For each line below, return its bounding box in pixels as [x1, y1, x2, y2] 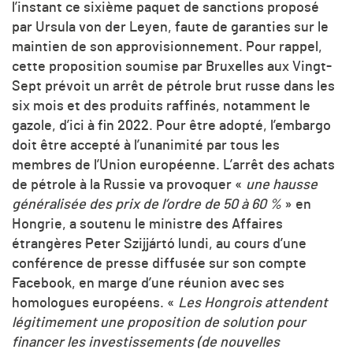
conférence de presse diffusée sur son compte [12, 256, 307, 271]
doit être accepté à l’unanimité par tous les [12, 138, 280, 153]
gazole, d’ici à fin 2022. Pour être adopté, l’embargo [12, 118, 331, 133]
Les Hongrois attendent [178, 295, 328, 310]
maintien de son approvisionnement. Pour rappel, [12, 39, 322, 54]
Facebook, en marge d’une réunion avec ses [12, 276, 284, 291]
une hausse [246, 177, 318, 192]
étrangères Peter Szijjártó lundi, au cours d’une [12, 236, 307, 251]
